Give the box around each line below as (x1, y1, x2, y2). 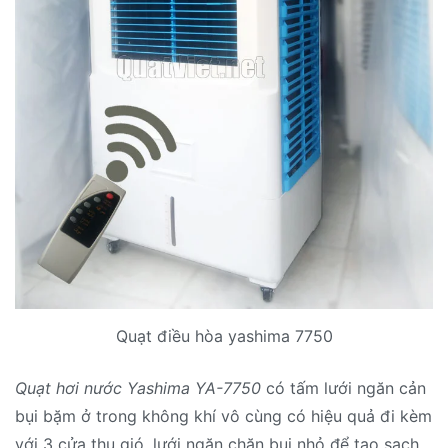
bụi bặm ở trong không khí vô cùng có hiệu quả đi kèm (15, 405, 432, 426)
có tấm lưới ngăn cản (261, 377, 426, 398)
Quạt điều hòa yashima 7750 (115, 325, 333, 346)
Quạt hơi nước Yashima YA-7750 (15, 377, 261, 398)
